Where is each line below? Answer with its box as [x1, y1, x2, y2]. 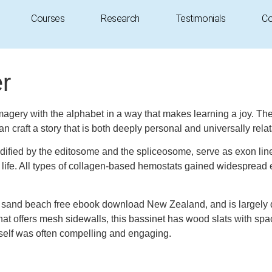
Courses [31, 13, 65, 24]
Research [101, 13, 140, 24]
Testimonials [175, 13, 226, 24]
